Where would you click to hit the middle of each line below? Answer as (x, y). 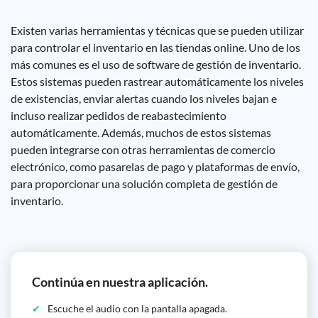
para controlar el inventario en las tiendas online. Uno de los (155, 47)
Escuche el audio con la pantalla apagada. (137, 308)
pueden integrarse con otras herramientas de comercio (143, 149)
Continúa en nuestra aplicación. (120, 282)
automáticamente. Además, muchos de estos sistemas (141, 132)
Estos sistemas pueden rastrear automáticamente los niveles (157, 81)
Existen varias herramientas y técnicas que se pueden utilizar (157, 30)
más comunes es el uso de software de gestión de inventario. (156, 64)
